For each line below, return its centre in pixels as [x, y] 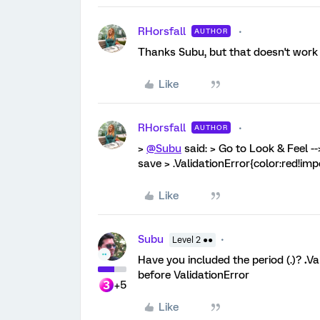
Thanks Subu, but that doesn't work [228, 52]
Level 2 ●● [192, 240]
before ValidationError [194, 275]
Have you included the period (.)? [221, 260]
